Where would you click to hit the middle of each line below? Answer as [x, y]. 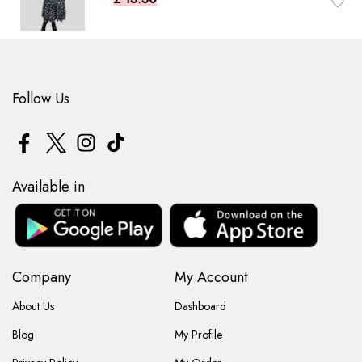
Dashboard [200, 307]
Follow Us [41, 98]
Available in [48, 186]
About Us [33, 307]
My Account [211, 278]
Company [42, 278]
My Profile [198, 335]
